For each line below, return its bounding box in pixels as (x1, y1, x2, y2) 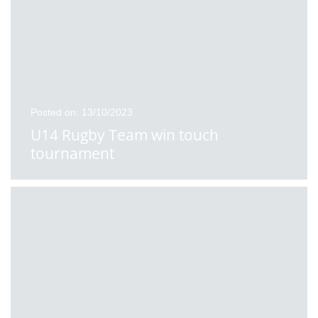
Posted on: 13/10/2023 (31, 106, 133, 118)
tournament (31, 143, 114, 163)
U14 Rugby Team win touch (31, 125, 219, 145)
